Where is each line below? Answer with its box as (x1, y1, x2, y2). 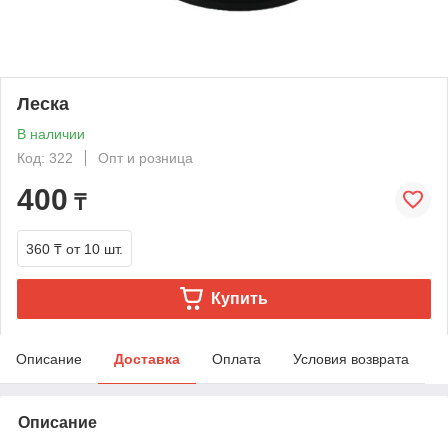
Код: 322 (17, 149, 73, 166)
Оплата (212, 350, 261, 367)
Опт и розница (98, 149, 193, 166)
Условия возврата (293, 350, 409, 367)
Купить (210, 289, 268, 307)
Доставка (114, 350, 180, 367)
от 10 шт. (66, 240, 123, 257)
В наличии (17, 125, 85, 142)
